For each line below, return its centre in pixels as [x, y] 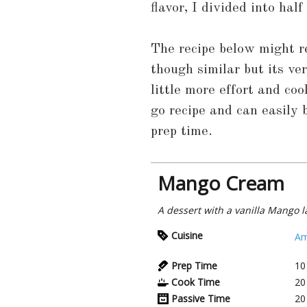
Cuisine [187, 235]
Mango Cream [221, 183]
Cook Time [196, 282]
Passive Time [201, 298]
